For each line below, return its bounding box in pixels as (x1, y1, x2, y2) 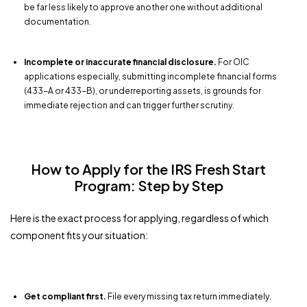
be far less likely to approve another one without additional (24, 1, 262, 12)
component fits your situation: (10, 228, 148, 241)
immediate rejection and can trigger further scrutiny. (24, 99, 234, 110)
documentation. (24, 16, 91, 27)
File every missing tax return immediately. (106, 291, 271, 302)
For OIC (217, 56, 249, 67)
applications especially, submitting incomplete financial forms (24, 71, 277, 82)
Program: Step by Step (73, 176, 223, 194)
